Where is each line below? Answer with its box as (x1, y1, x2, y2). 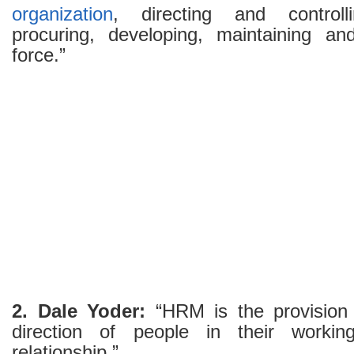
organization (12, 4, 113, 24)
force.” (12, 45, 66, 66)
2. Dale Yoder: (12, 301, 146, 322)
